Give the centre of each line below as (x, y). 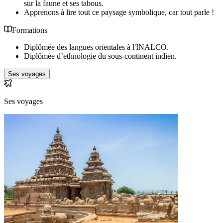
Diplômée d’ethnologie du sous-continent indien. (100, 56)
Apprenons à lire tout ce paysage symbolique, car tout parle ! (119, 12)
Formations (30, 30)
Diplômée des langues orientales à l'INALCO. (96, 47)
